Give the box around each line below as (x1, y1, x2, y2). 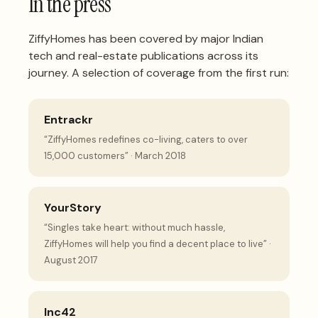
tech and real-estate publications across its (28, 48, 258, 63)
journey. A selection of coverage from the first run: (28, 65, 289, 80)
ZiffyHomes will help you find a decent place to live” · (44, 237, 271, 250)
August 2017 (44, 253, 98, 266)
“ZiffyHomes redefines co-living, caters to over (44, 133, 248, 146)
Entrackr (44, 111, 93, 127)
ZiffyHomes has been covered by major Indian (28, 31, 263, 46)
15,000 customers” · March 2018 (44, 149, 186, 162)
